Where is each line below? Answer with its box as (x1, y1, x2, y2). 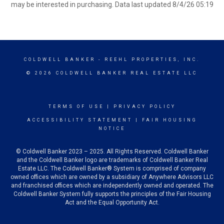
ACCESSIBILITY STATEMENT (26, 117, 132, 122)
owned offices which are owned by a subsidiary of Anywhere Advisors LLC (10, 173, 213, 180)
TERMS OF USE (48, 104, 104, 109)
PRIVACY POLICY (113, 104, 176, 109)
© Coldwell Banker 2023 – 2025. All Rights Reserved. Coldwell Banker (15, 148, 208, 155)
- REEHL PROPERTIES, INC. (95, 57, 200, 62)
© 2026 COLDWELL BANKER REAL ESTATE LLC (26, 70, 197, 75)
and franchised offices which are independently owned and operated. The (10, 182, 213, 189)
